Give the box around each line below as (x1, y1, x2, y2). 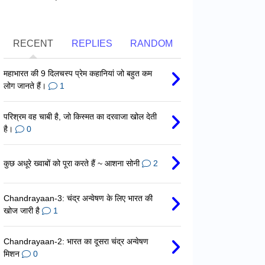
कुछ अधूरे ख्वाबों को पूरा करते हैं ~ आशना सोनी (3, 158, 140, 168)
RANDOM (130, 38, 173, 49)
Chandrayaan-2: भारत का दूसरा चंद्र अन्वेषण (3, 236, 148, 246)
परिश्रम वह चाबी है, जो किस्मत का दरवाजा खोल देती (3, 111, 157, 121)
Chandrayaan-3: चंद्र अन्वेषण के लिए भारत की (3, 193, 153, 203)
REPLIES (72, 38, 113, 49)
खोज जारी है (3, 205, 40, 215)
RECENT (12, 38, 53, 49)
